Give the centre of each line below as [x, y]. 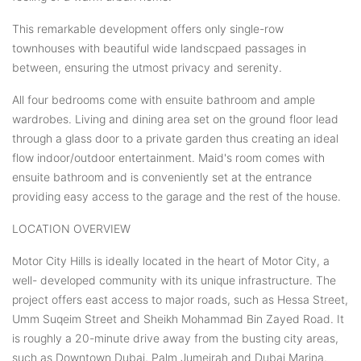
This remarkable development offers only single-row [148, 28]
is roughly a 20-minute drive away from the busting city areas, [175, 338]
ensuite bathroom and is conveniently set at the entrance [162, 176]
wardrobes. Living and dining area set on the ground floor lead [175, 118]
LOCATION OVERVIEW [71, 228]
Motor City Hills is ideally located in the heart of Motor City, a [171, 260]
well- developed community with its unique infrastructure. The [174, 280]
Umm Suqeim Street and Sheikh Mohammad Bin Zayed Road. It [178, 318]
